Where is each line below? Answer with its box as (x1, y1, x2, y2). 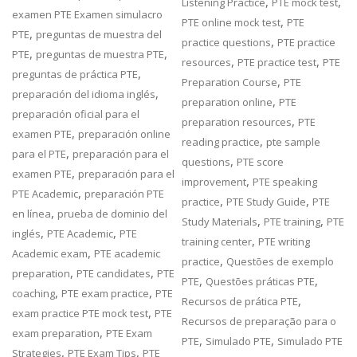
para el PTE (12, 147, 67, 161)
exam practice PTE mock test (12, 306, 149, 320)
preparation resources (182, 115, 292, 129)
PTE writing (258, 234, 311, 249)
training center (182, 234, 253, 249)
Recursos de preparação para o (182, 314, 337, 328)
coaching (12, 286, 56, 300)
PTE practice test (237, 55, 317, 69)
